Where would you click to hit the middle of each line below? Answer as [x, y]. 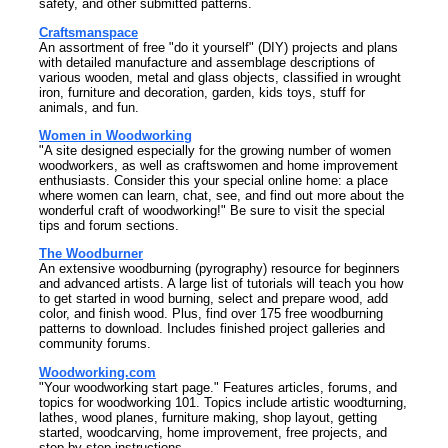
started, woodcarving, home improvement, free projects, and [213, 432]
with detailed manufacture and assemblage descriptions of [207, 62]
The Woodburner [91, 254]
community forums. [95, 344]
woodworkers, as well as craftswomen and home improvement [218, 165]
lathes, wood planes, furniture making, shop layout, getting [208, 417]
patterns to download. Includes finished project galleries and [212, 329]
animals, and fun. [89, 107]
